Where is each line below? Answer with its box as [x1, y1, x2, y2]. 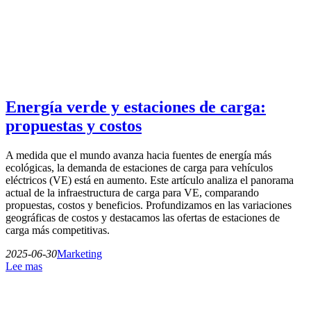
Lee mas [6, 260, 42, 272]
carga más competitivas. [6, 224, 110, 236]
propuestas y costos [6, 116, 142, 135]
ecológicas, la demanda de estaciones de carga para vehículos [6, 161, 273, 174]
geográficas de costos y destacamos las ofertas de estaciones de [6, 211, 280, 224]
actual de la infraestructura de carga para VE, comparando [6, 186, 259, 199]
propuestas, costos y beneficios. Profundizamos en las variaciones [6, 199, 292, 211]
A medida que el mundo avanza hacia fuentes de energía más [6, 149, 271, 161]
